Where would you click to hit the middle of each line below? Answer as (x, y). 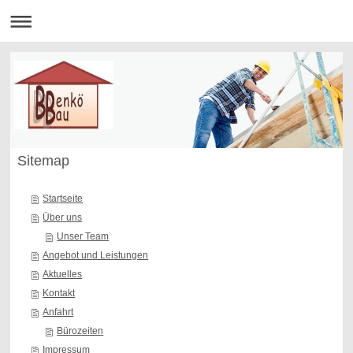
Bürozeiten (80, 331)
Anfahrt (58, 312)
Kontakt (59, 293)
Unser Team (83, 236)
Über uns (63, 217)
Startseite (63, 198)
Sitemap (43, 160)
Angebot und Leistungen (96, 255)
